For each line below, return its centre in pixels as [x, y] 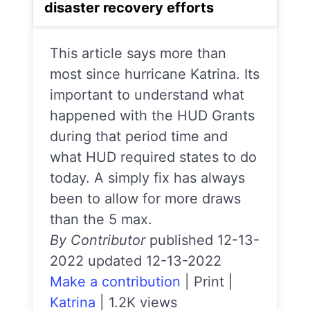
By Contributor [98, 240]
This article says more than [138, 54]
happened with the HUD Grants [152, 116]
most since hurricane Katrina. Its [155, 74]
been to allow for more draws [145, 199]
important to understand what [147, 95]
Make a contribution [115, 282]
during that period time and [139, 137]
